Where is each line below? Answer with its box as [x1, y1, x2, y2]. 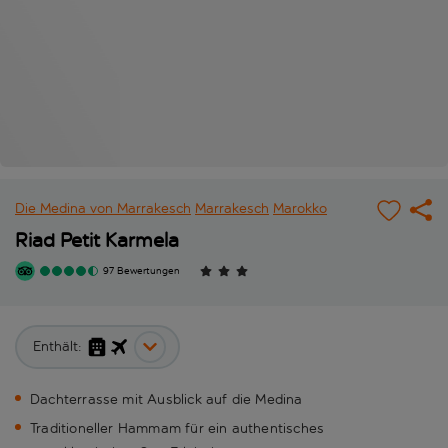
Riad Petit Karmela [15, 228, 179, 253]
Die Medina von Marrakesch [15, 200, 191, 218]
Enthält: [33, 338, 82, 356]
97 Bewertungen [103, 265, 180, 278]
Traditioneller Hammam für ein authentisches [30, 420, 325, 438]
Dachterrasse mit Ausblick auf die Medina [30, 391, 303, 409]
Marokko [273, 200, 327, 218]
